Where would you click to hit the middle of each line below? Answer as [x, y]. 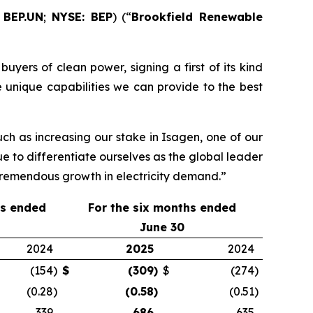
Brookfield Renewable [197, 17]
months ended [193, 208]
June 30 [162, 227]
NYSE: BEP [82, 17]
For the [110, 208]
